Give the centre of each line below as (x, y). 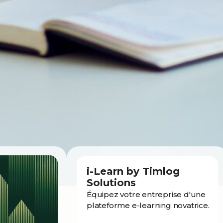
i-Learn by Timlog (133, 171)
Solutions (111, 183)
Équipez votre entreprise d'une (146, 194)
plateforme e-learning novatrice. (148, 205)
